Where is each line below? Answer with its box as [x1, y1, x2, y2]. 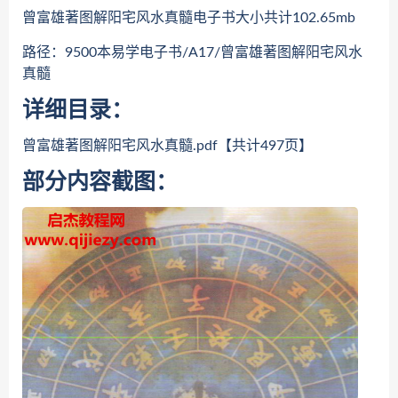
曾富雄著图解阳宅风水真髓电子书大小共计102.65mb [22, 11, 355, 25]
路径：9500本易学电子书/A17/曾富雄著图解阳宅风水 [22, 45, 362, 60]
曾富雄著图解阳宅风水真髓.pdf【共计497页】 [22, 139, 313, 153]
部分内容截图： [22, 171, 178, 194]
